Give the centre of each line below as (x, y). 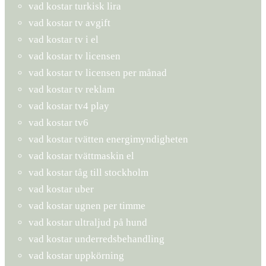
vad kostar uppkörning (76, 255)
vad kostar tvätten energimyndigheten (108, 139)
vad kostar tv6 (58, 122)
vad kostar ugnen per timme (87, 205)
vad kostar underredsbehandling (96, 239)
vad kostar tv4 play (69, 106)
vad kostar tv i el (64, 39)
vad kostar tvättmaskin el (81, 156)
